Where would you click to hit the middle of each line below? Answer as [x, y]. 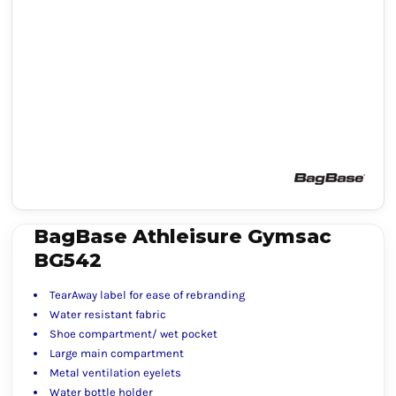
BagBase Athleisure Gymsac [183, 236]
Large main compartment [117, 353]
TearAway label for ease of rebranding [147, 295]
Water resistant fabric [108, 314]
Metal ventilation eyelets [115, 373]
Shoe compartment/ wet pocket [133, 334]
